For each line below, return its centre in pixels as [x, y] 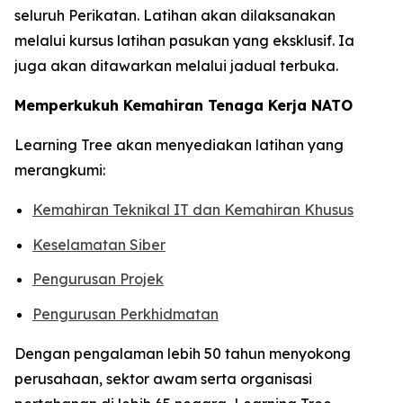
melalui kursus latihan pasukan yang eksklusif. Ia [184, 40]
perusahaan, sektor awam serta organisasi [163, 378]
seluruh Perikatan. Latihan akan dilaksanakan [175, 15]
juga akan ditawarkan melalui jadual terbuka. [176, 66]
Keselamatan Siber [99, 244]
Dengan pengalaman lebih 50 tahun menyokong [183, 353]
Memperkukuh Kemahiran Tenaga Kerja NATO [184, 105]
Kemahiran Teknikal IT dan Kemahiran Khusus [193, 210]
